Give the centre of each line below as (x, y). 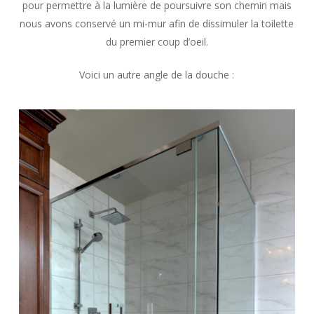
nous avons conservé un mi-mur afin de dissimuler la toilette (157, 24)
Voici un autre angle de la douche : (157, 75)
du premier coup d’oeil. (157, 42)
